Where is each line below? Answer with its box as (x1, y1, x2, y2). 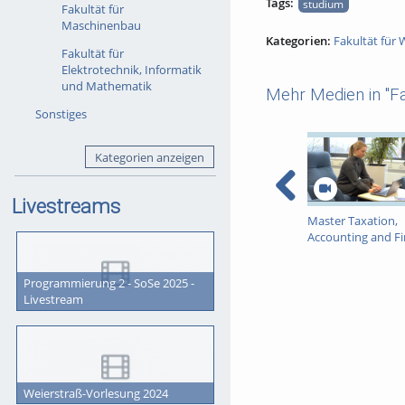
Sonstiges (34, 105, 87, 122)
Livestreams (12, 194, 120, 219)
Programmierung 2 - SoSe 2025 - (23, 275, 194, 292)
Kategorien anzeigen (94, 148, 204, 165)
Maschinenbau (61, 16, 141, 33)
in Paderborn (307, 244, 379, 261)
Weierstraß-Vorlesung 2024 (23, 384, 168, 401)
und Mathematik (61, 77, 152, 94)
